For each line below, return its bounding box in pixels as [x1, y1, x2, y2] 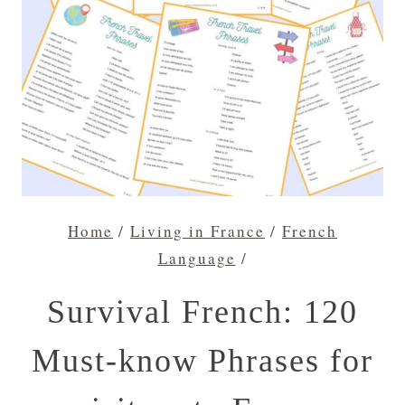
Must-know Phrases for [32, 343, 373, 380]
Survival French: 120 [47, 294, 358, 331]
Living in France [130, 221, 265, 242]
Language [157, 248, 236, 269]
